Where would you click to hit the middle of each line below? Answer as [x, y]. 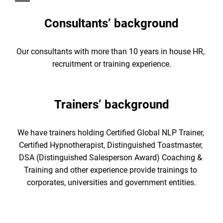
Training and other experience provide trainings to [111, 170]
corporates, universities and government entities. [111, 183]
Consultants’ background [111, 24]
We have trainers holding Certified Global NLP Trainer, [111, 133]
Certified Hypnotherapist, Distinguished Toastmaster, [111, 145]
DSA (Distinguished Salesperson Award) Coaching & [111, 158]
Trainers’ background [111, 105]
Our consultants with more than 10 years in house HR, [111, 52]
